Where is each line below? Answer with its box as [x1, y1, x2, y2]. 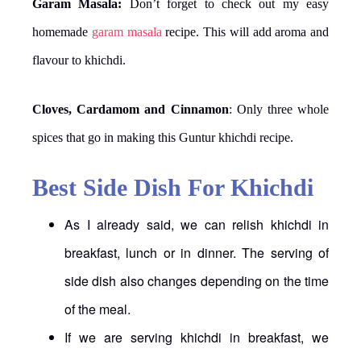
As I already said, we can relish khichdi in [64, 214, 329, 234]
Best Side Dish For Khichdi [32, 173, 313, 201]
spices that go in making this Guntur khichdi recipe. [32, 130, 293, 144]
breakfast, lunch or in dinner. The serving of [64, 243, 329, 262]
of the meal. [64, 299, 131, 318]
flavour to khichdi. [32, 52, 126, 67]
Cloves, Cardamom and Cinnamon [32, 102, 229, 116]
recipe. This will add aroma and [161, 24, 329, 39]
